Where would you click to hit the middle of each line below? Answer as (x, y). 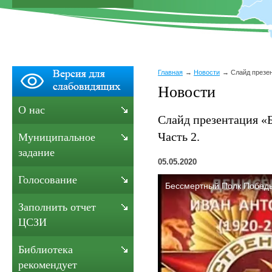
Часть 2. (179, 136)
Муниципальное (57, 137)
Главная (170, 72)
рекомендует (48, 265)
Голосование (48, 180)
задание (36, 152)
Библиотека (46, 250)
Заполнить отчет (57, 207)
